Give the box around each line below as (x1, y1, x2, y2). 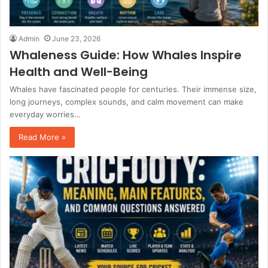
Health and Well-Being (10, 63, 148, 80)
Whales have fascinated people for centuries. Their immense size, (10, 84, 257, 94)
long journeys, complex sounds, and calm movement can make (10, 96, 243, 106)
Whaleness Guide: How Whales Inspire (10, 46, 242, 63)
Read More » (19, 132, 66, 142)
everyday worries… (10, 109, 81, 119)
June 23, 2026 (52, 33, 100, 43)
